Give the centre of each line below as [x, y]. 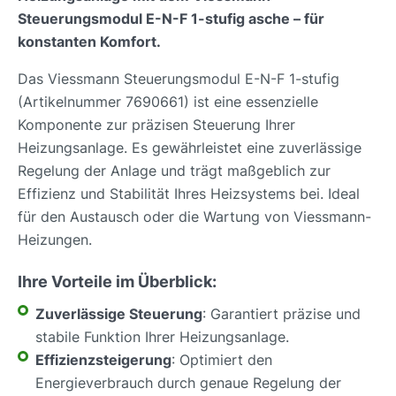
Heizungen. [55, 239]
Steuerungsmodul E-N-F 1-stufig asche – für [171, 18]
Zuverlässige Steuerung [119, 313]
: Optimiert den [222, 359]
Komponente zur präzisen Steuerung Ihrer [156, 124]
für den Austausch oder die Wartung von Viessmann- [194, 216]
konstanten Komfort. [89, 41]
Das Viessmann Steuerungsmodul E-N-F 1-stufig [179, 78]
